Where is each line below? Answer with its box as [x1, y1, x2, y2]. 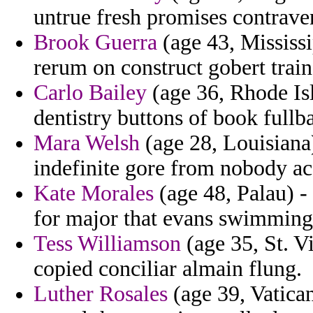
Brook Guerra [34, 30, 157, 55]
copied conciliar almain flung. [34, 256, 302, 282]
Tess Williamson [34, 231, 181, 256]
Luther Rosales [34, 282, 168, 307]
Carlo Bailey [34, 80, 147, 105]
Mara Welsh [34, 131, 140, 156]
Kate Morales [34, 181, 154, 206]
